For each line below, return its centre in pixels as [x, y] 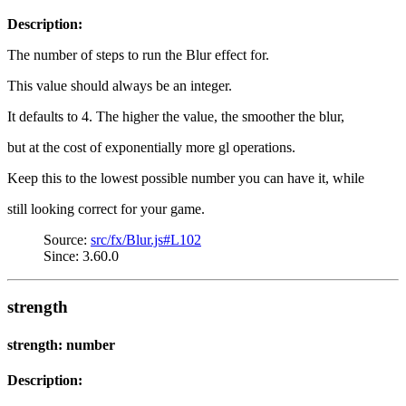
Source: [67, 239]
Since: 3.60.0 [81, 256]
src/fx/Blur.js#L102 [146, 239]
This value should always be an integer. [120, 85]
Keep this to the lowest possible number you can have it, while [186, 178]
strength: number [61, 344]
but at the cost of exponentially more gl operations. [151, 147]
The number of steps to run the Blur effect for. [138, 54]
